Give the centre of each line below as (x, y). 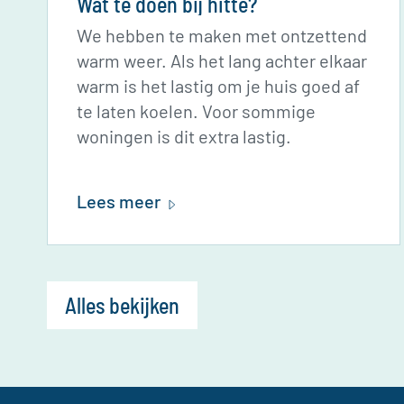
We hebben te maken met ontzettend (222, 35)
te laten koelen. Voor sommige (196, 111)
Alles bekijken (122, 305)
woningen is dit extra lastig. (184, 136)
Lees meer (119, 201)
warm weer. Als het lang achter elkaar (222, 60)
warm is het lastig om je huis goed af (218, 86)
